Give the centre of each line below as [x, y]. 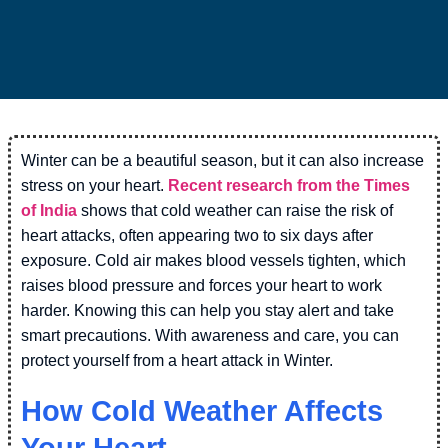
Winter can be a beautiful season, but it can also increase [222, 160]
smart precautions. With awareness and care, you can [210, 335]
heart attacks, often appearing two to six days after [197, 235]
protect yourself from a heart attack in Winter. [177, 360]
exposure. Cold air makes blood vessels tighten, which [213, 260]
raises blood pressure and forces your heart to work [201, 285]
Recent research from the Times [289, 185]
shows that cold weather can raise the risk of [235, 210]
